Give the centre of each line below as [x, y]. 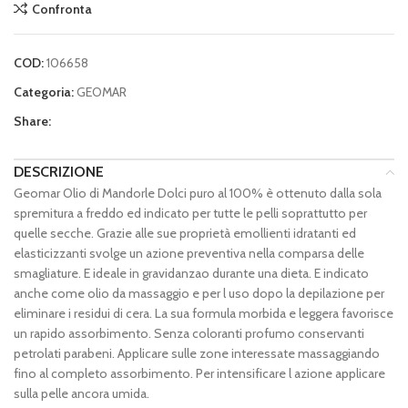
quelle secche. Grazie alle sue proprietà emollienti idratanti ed [185, 234]
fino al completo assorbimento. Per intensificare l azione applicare [199, 374]
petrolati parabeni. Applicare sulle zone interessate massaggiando [197, 354]
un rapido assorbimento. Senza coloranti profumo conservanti [189, 334]
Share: [32, 122]
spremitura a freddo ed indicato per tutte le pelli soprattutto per [190, 214]
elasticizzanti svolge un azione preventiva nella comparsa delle [189, 254]
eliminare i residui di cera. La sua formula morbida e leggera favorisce [204, 314]
